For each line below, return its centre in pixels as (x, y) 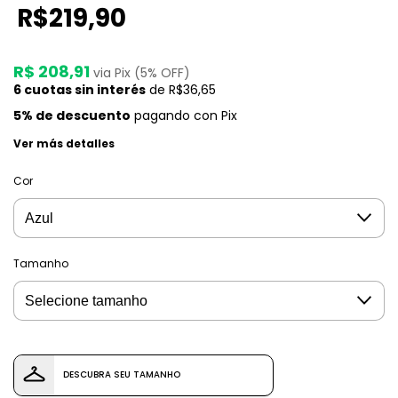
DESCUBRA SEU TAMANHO (122, 375)
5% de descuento (72, 115)
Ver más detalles (64, 143)
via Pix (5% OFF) (142, 72)
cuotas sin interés (84, 89)
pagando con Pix (184, 115)
